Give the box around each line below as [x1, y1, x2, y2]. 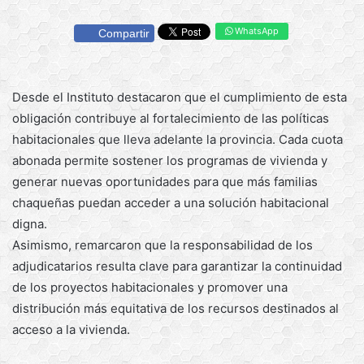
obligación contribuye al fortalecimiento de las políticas [12, 110, 329, 126]
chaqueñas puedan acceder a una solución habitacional [12, 194, 329, 210]
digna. [12, 215, 47, 232]
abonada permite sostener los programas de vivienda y [12, 152, 327, 168]
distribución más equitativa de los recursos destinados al [12, 300, 339, 316]
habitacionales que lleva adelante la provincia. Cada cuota [12, 131, 343, 147]
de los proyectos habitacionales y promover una [12, 279, 288, 295]
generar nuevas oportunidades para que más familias [12, 173, 318, 189]
